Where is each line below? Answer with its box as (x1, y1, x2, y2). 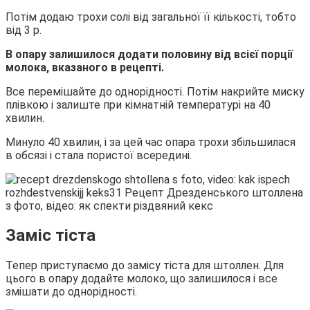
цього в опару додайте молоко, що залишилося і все (6, 272, 277, 286)
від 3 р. (6, 23, 42, 37)
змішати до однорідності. (6, 285, 137, 299)
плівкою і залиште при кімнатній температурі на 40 (6, 98, 271, 111)
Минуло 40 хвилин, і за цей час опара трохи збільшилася (6, 135, 295, 149)
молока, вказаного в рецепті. (6, 60, 164, 74)
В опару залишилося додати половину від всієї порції (6, 47, 293, 61)
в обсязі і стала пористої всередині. (6, 148, 192, 162)
